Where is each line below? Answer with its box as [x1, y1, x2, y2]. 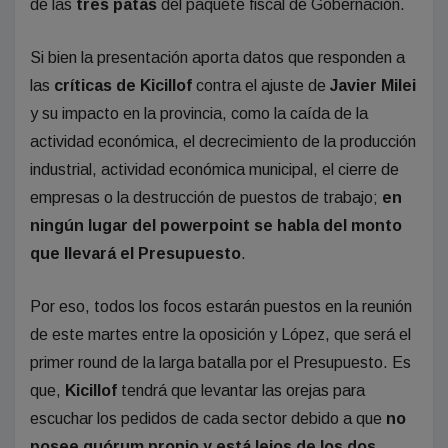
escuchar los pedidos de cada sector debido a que [30, 410, 386, 428]
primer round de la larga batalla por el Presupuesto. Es [30, 354, 411, 372]
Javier [330, 77, 377, 95]
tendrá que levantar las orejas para [121, 382, 365, 400]
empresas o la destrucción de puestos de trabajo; [30, 189, 382, 207]
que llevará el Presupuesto [30, 245, 241, 263]
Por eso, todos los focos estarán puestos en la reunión [30, 298, 412, 316]
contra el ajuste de [196, 77, 330, 95]
